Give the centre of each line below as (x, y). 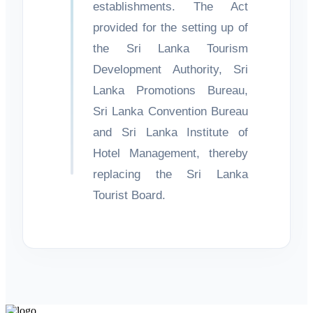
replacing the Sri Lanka (170, 174)
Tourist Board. (129, 195)
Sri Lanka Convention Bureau (170, 111)
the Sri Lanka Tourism (170, 48)
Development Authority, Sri (170, 69)
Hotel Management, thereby (170, 153)
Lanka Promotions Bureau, (170, 90)
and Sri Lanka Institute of (170, 132)
